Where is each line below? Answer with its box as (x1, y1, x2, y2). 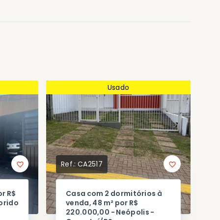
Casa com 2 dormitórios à (66, 189, 163, 199)
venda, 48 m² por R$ (66, 198, 138, 208)
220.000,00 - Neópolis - (66, 207, 155, 218)
